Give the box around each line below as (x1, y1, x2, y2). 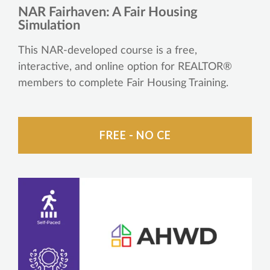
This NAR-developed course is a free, (18, 45, 197, 56)
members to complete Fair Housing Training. (18, 77, 228, 89)
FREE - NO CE (99, 128, 171, 142)
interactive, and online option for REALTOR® (18, 61, 232, 72)
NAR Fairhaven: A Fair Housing (18, 5, 198, 19)
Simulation (18, 18, 80, 32)
